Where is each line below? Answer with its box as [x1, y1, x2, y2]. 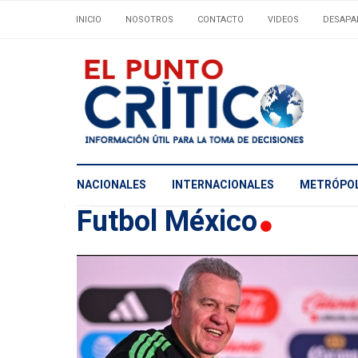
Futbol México [77, 200, 265, 243]
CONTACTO [197, 13, 244, 26]
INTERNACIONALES [172, 177, 274, 194]
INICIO [76, 13, 101, 26]
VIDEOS [268, 13, 299, 26]
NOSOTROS [125, 13, 173, 26]
